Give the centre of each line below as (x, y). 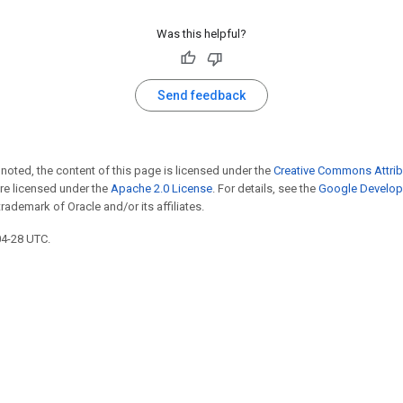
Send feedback (201, 95)
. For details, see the (265, 188)
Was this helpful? (201, 33)
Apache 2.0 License (161, 188)
